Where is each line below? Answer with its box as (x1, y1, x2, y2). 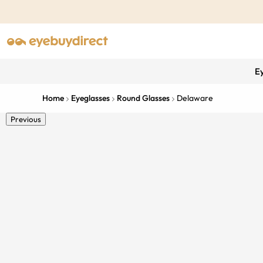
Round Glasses (117, 93, 170, 103)
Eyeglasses (71, 93, 110, 103)
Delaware (177, 93, 213, 103)
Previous (11, 114, 41, 124)
